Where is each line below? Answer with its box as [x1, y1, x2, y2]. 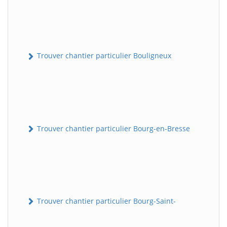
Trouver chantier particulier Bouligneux [35, 51, 171, 61]
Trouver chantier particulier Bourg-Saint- [35, 196, 176, 206]
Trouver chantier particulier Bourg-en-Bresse [35, 123, 190, 133]
